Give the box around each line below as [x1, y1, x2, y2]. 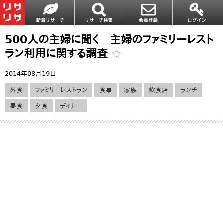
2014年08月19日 [5, 70, 56, 77]
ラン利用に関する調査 [5, 47, 111, 60]
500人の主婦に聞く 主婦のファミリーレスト [5, 33, 214, 46]
